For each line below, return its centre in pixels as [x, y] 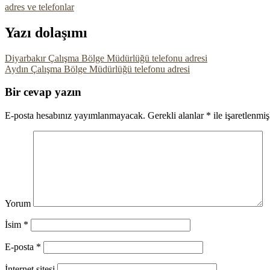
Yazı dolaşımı [46, 32]
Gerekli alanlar [176, 115]
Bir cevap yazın [43, 92]
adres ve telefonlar [39, 7]
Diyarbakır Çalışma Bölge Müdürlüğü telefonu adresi [106, 58]
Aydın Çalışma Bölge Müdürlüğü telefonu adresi [97, 69]
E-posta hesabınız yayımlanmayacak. [75, 115]
